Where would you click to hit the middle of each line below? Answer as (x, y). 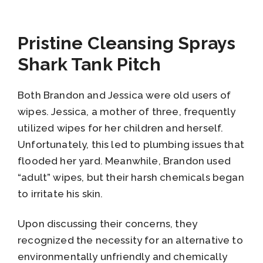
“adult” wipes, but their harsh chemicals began (131, 178)
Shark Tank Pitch (89, 65)
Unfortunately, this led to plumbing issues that (131, 145)
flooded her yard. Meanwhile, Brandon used (124, 161)
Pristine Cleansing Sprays (127, 43)
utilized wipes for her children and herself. (121, 128)
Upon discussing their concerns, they (108, 223)
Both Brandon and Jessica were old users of (124, 95)
